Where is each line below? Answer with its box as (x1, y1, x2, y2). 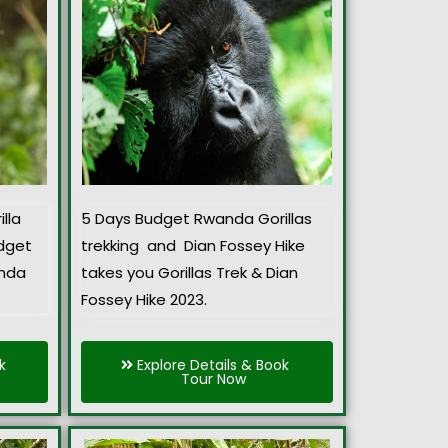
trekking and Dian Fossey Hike (81, 235, 305, 257)
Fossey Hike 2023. (81, 289, 207, 311)
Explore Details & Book (137, 354, 289, 375)
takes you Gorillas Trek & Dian (81, 262, 298, 284)
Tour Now (180, 368, 246, 389)
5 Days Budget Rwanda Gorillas (81, 208, 312, 230)
